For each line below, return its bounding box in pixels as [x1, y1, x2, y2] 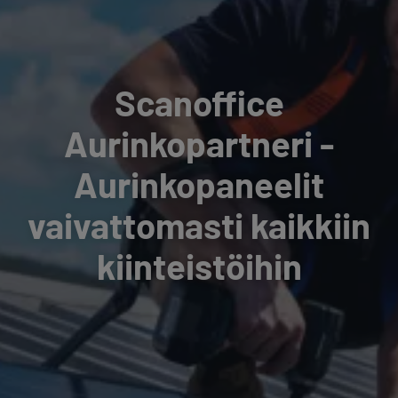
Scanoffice [114, 81, 284, 123]
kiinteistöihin [96, 244, 302, 287]
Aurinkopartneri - [64, 122, 334, 164]
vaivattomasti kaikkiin [28, 203, 370, 246]
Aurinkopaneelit [74, 163, 324, 205]
